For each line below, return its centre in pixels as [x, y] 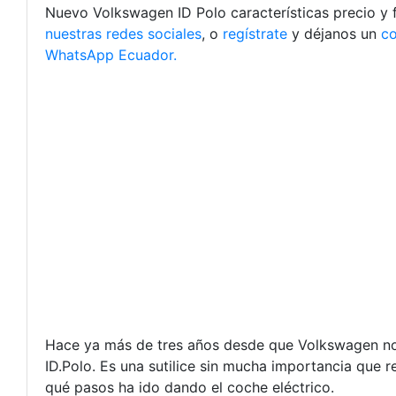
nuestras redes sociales [123, 34]
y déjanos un [334, 34]
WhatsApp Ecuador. [111, 55]
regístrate [255, 34]
